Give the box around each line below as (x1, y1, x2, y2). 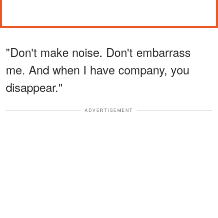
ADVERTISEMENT (85, 107, 133, 113)
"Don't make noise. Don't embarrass (6, 43, 191, 60)
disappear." (6, 78, 63, 95)
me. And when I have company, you (6, 60, 189, 78)
